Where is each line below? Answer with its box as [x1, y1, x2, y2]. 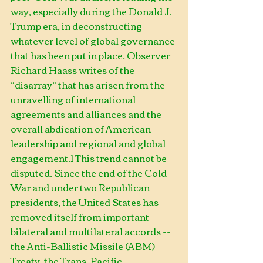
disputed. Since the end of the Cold [11, 164, 168, 181]
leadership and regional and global [11, 134, 167, 152]
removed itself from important [11, 208, 151, 225]
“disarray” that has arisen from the [11, 76, 167, 93]
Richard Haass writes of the [11, 61, 136, 79]
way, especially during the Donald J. [11, 2, 173, 20]
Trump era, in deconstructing [11, 17, 144, 35]
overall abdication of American [11, 120, 153, 137]
